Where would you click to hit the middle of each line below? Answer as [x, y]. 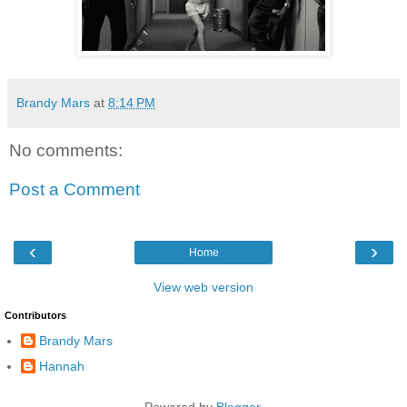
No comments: [66, 150]
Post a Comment [74, 190]
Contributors [35, 315]
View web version [203, 287]
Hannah [62, 366]
